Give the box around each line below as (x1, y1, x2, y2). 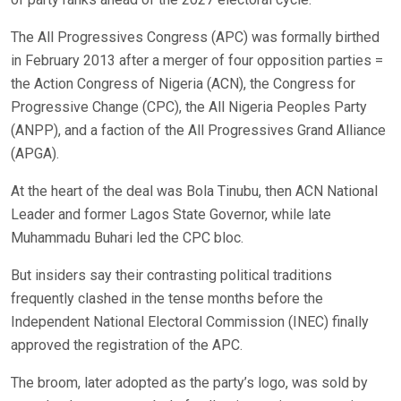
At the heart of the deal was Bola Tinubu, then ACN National (11, 183, 378, 200)
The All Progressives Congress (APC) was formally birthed (11, 29, 380, 47)
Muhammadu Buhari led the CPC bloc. (11, 229, 243, 247)
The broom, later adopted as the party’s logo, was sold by (11, 374, 368, 392)
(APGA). (11, 145, 59, 163)
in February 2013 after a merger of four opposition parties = (11, 52, 383, 70)
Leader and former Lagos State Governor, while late (11, 206, 331, 224)
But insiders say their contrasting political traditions (11, 267, 332, 285)
